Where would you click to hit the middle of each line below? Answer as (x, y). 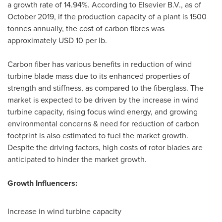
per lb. (95, 40)
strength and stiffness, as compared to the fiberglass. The (106, 88)
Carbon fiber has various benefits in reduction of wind (100, 64)
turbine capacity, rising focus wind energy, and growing (103, 111)
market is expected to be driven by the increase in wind (103, 100)
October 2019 (31, 16)
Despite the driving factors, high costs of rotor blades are (105, 147)
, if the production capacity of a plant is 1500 (130, 16)
